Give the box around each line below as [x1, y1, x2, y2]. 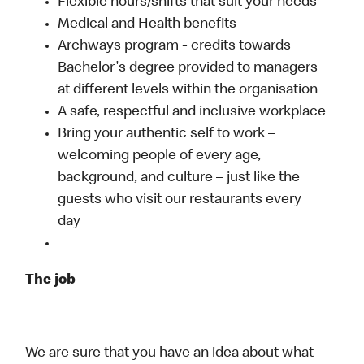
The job [25, 273, 76, 288]
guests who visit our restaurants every [58, 193, 302, 208]
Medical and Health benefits [58, 17, 237, 32]
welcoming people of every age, [58, 149, 262, 164]
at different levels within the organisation [58, 83, 318, 98]
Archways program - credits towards [58, 39, 292, 54]
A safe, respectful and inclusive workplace [58, 105, 327, 120]
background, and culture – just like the [58, 171, 301, 186]
